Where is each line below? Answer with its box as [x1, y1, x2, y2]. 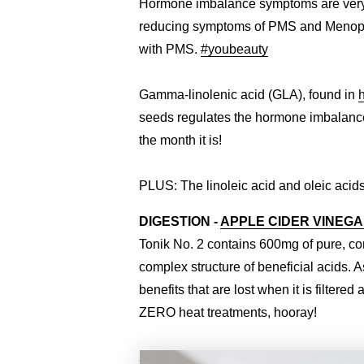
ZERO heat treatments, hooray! [138, 305, 317, 319]
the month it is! [138, 132, 225, 147]
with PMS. [138, 41, 201, 56]
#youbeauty [200, 41, 268, 56]
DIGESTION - [138, 214, 220, 228]
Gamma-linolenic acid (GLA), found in [138, 87, 358, 102]
